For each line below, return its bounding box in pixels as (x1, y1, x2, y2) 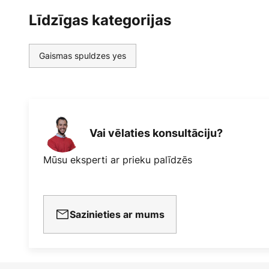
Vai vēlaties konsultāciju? (89, 126, 223, 139)
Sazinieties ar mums (70, 208, 165, 221)
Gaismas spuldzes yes (39, 50, 126, 62)
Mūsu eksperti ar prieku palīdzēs (43, 153, 192, 167)
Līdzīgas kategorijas (29, 11, 171, 29)
